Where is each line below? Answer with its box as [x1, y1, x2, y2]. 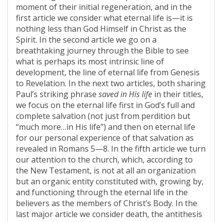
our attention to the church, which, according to [16, 154, 193, 165]
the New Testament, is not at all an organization [16, 165, 196, 176]
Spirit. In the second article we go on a [16, 34, 157, 45]
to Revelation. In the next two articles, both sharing [16, 78, 206, 89]
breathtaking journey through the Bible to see [16, 45, 189, 56]
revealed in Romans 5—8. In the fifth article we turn [16, 143, 206, 154]
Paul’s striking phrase [16, 89, 99, 100]
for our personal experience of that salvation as [16, 132, 194, 143]
